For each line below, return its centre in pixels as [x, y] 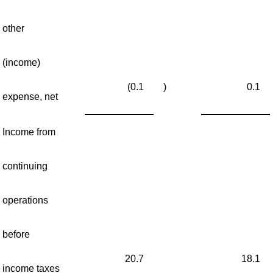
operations [25, 200]
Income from [29, 132]
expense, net [30, 97]
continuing [25, 166]
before [16, 234]
